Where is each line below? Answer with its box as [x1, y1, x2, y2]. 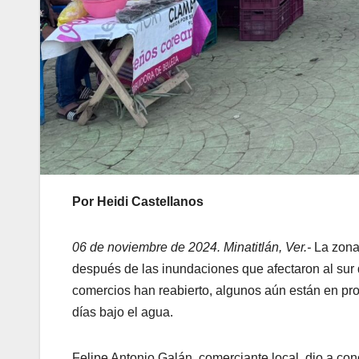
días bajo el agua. [72, 305, 173, 320]
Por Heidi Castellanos [72, 195, 204, 209]
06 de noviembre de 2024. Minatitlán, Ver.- [72, 240, 311, 255]
